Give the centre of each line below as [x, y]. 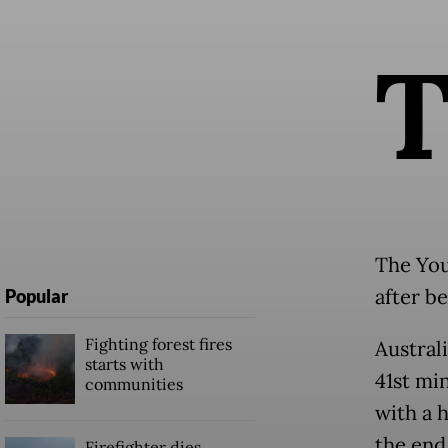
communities [133, 384]
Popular [36, 296]
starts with [124, 364]
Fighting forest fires [158, 344]
